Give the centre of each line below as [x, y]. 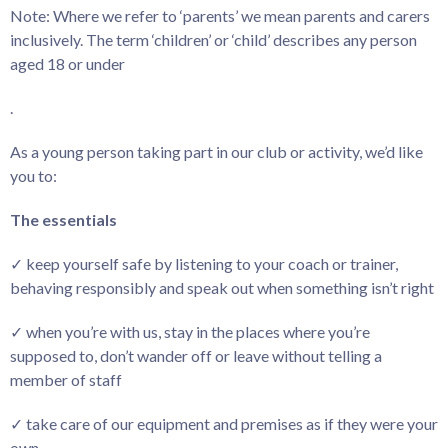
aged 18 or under [67, 63]
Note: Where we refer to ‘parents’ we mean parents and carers [220, 15]
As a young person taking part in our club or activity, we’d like [216, 151]
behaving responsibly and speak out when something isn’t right [222, 287]
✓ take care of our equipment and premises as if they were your [224, 423]
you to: [33, 175]
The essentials [63, 219]
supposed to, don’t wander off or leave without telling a [196, 355]
